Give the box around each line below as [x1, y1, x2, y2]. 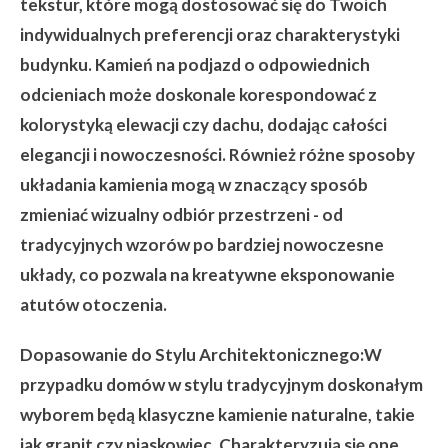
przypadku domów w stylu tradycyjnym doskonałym [20, 374, 423, 395]
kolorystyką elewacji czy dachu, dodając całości [20, 114, 387, 135]
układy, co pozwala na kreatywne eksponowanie [20, 264, 395, 285]
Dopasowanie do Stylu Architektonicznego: [20, 344, 364, 365]
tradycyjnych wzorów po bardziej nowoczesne [20, 234, 384, 255]
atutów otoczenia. [20, 294, 167, 315]
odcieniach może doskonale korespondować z [20, 84, 377, 105]
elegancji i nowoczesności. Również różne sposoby [20, 144, 415, 165]
